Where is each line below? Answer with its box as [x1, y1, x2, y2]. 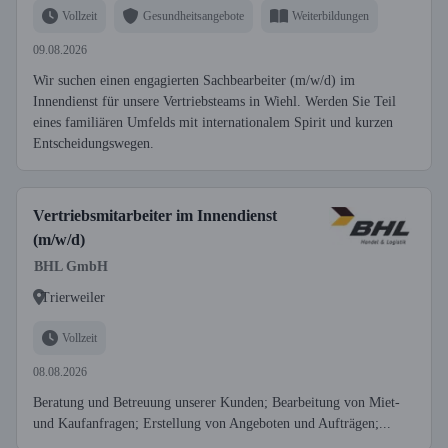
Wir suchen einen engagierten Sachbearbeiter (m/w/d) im [33, 73, 355, 88]
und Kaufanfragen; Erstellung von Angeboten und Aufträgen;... [33, 416, 391, 431]
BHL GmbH [34, 259, 108, 274]
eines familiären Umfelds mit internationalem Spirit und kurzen [33, 115, 393, 130]
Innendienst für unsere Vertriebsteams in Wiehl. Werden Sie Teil [33, 94, 396, 109]
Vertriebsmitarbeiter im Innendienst [33, 207, 277, 224]
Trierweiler [41, 289, 105, 305]
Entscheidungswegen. [33, 136, 154, 151]
